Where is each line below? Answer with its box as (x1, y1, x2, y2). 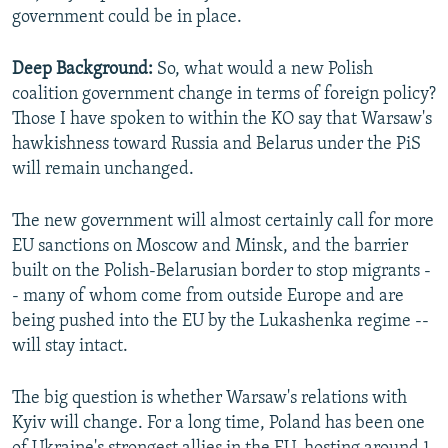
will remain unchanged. (12, 160, 194, 180)
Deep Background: (12, 60, 153, 80)
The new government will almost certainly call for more (12, 212, 434, 232)
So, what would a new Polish (153, 60, 373, 80)
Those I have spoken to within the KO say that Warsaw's (12, 110, 432, 130)
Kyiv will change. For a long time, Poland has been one (12, 414, 425, 434)
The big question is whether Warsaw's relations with (12, 389, 407, 409)
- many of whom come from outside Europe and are (12, 287, 404, 307)
